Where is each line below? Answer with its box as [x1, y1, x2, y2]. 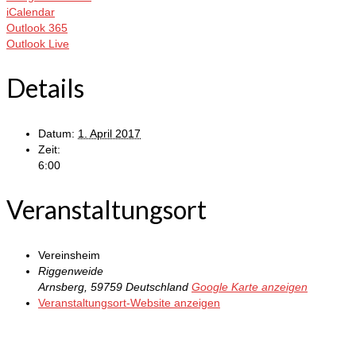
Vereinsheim [38, 248, 100, 261]
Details [6, 72, 84, 104]
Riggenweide [38, 264, 103, 277]
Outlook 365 [6, 21, 68, 34]
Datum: [38, 126, 75, 140]
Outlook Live [6, 37, 69, 50]
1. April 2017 [78, 126, 141, 140]
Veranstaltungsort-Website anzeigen [38, 296, 220, 309]
